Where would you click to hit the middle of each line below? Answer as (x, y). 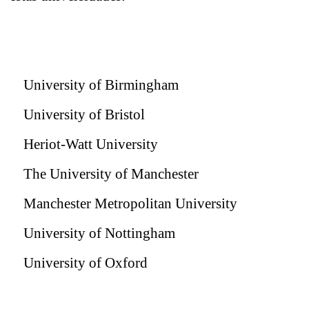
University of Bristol (77, 115)
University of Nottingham (92, 233)
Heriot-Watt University (84, 144)
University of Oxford (79, 263)
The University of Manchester (104, 174)
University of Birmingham (94, 85)
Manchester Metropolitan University (123, 204)
